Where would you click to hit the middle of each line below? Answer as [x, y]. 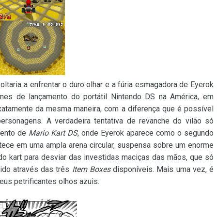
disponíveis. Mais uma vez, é [162, 170]
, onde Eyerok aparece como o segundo [146, 133]
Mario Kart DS [53, 133]
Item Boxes [91, 170]
